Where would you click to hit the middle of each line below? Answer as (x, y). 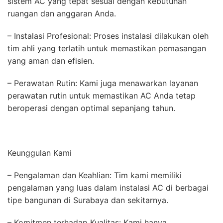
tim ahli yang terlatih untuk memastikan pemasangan (107, 48)
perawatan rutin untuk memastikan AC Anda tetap (102, 95)
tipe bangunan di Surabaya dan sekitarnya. (88, 200)
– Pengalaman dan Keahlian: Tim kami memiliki (95, 175)
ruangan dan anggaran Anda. (62, 13)
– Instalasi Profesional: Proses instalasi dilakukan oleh (108, 36)
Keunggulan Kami (40, 153)
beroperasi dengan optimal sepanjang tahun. (91, 108)
